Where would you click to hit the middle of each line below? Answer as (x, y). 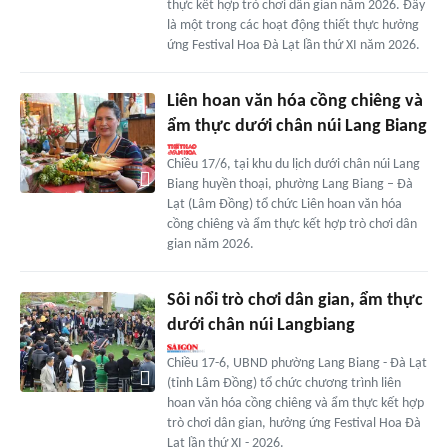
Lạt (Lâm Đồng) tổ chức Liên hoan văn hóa (284, 204)
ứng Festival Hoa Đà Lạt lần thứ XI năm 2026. (293, 45)
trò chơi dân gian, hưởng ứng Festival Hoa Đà (293, 423)
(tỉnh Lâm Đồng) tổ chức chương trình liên (283, 383)
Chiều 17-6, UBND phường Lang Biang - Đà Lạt (296, 363)
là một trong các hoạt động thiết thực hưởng (292, 25)
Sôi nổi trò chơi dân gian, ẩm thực (294, 300)
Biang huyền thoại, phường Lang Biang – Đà (289, 184)
